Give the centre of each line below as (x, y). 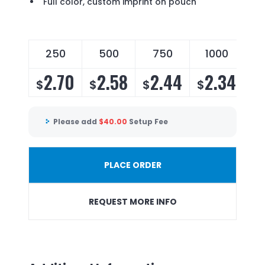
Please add (76, 122)
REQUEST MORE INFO (132, 201)
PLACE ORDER (132, 165)
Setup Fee (148, 122)
